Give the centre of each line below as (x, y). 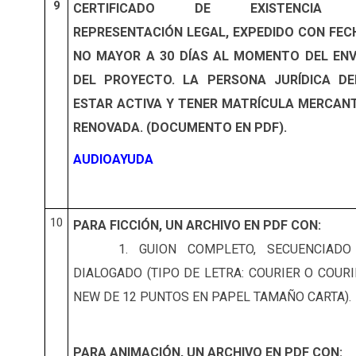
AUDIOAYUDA (113, 160)
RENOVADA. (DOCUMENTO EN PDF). (180, 128)
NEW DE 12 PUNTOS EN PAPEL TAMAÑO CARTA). (212, 297)
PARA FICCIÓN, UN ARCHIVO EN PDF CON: (197, 226)
